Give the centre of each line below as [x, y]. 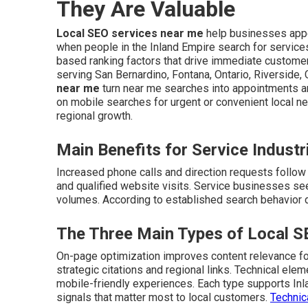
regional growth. [95, 116]
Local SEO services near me [130, 33]
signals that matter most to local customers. [163, 297]
